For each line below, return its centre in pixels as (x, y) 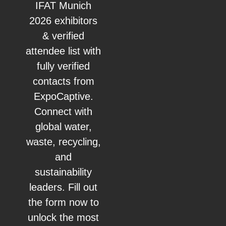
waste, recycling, (63, 142)
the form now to (63, 203)
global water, (63, 127)
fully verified (64, 66)
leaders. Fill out (64, 187)
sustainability (64, 172)
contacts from (63, 81)
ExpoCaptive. (63, 97)
